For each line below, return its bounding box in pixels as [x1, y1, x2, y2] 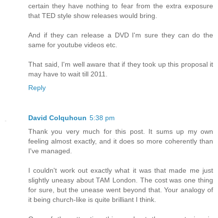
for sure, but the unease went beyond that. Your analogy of [28, 185, 213, 194]
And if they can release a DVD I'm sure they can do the [28, 31, 213, 39]
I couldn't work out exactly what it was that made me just [28, 166, 213, 174]
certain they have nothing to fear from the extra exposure [28, 1, 213, 10]
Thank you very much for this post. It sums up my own [28, 127, 213, 135]
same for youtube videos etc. [28, 40, 117, 49]
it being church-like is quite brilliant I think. [28, 195, 156, 203]
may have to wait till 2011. [28, 70, 108, 78]
